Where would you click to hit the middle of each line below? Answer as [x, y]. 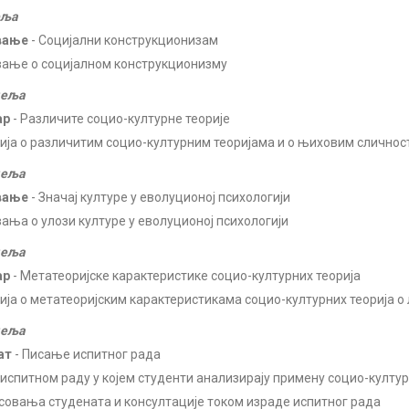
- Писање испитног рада [86, 354]
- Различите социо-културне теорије [120, 119]
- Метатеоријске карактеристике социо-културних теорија [185, 276]
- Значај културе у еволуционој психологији [159, 197]
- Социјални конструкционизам [123, 40]
